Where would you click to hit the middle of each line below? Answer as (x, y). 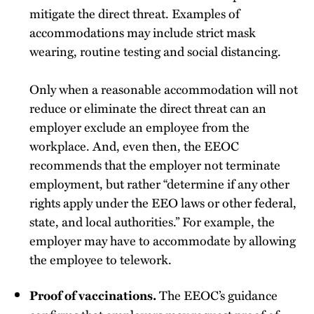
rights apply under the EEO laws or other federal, (163, 202)
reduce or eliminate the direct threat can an (148, 107)
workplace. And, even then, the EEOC (134, 145)
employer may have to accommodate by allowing (163, 240)
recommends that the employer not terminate (155, 164)
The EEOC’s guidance (218, 294)
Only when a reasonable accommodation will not (164, 88)
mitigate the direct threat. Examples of (135, 13)
